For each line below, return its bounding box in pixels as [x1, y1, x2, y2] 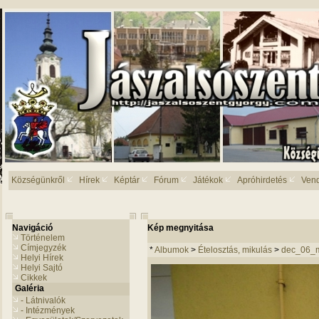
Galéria [15, 283, 44, 293]
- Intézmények [21, 305, 75, 315]
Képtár [114, 175, 140, 185]
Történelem [21, 233, 65, 243]
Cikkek [21, 273, 47, 283]
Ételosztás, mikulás [198, 245, 274, 255]
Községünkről [11, 175, 65, 185]
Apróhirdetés [237, 175, 287, 185]
